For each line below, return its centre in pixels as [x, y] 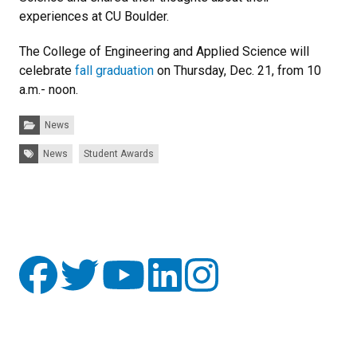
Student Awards [119, 154]
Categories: [44, 120]
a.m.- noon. [49, 90]
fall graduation [114, 71]
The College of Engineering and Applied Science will [164, 51]
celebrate [47, 71]
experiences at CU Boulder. [94, 16]
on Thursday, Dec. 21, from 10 [237, 71]
